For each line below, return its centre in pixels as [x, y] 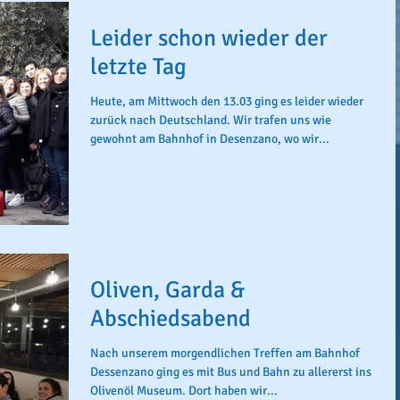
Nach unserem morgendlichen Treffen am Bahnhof [225, 353]
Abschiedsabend [171, 319]
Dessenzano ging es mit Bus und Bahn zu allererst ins [231, 372]
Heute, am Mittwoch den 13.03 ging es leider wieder [227, 101]
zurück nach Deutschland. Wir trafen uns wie [211, 120]
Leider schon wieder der [209, 38]
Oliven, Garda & [167, 290]
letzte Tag [138, 67]
